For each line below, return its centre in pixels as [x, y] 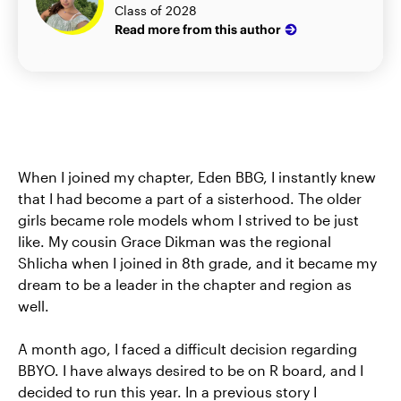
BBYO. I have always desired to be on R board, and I [191, 370]
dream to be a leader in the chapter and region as [185, 284]
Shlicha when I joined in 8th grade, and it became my [197, 263]
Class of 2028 [156, 10]
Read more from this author [198, 29]
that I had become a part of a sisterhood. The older [190, 198]
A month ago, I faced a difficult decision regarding [188, 349]
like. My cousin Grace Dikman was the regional [175, 241]
